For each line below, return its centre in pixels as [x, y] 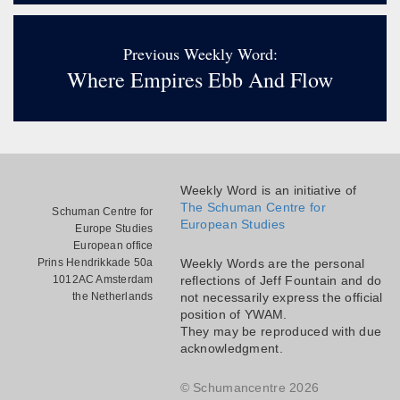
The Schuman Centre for [253, 208]
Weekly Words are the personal [272, 264]
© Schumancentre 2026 [250, 388]
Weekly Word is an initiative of [268, 191]
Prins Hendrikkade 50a [95, 263]
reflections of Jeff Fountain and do [281, 281]
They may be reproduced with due [281, 332]
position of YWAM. [233, 315]
